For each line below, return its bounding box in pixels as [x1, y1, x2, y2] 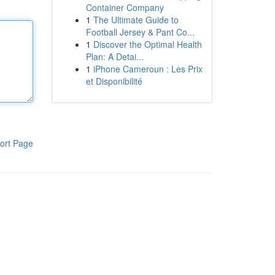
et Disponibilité [85, 75, 142, 87]
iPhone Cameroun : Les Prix [93, 63, 203, 75]
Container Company [85, 1, 164, 14]
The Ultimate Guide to [93, 14, 179, 26]
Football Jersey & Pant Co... [85, 26, 195, 38]
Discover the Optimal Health [93, 38, 202, 50]
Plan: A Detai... [85, 50, 144, 63]
